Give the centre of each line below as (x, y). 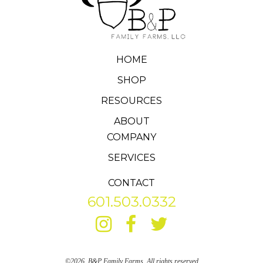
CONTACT (131, 183)
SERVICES (131, 158)
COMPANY (131, 137)
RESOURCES (131, 101)
